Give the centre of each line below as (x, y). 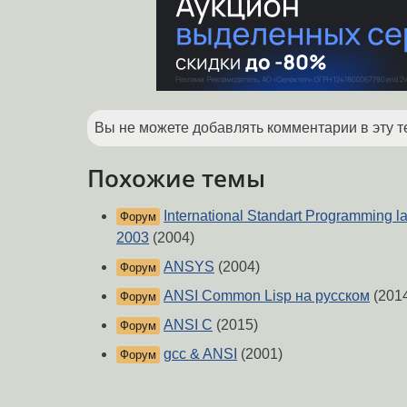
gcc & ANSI (200, 354)
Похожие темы (176, 178)
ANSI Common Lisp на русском (267, 296)
